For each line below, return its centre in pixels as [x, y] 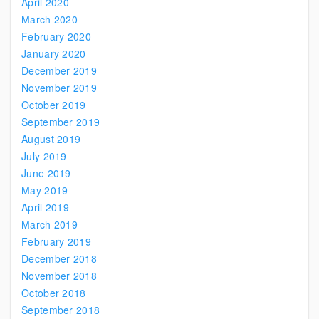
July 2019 [44, 156]
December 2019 [59, 70]
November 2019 [59, 88]
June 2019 [46, 173]
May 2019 [45, 190]
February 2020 [56, 36]
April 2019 [45, 207]
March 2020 [49, 19]
